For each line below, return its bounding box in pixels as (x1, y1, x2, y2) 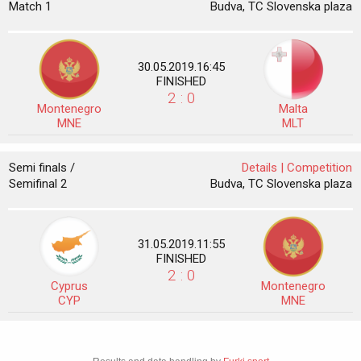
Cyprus (50, 279, 88, 293)
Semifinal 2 (9, 176, 67, 191)
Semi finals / (9, 160, 75, 175)
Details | (242, 160, 287, 175)
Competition (287, 160, 352, 175)
